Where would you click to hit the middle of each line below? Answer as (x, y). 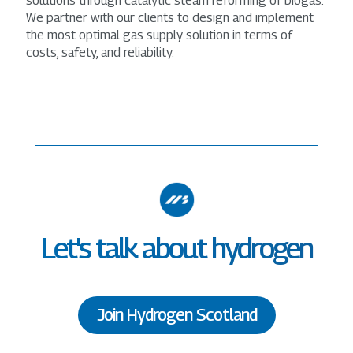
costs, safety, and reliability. (100, 52)
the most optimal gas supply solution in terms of (159, 35)
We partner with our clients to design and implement (170, 17)
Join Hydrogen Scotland (176, 314)
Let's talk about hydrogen (176, 247)
